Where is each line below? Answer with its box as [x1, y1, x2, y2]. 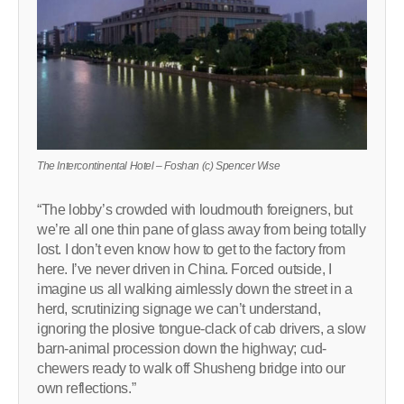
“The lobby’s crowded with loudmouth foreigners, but [37, 201, 353, 217]
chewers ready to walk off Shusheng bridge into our [37, 360, 346, 376]
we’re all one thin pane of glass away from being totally [37, 221, 366, 237]
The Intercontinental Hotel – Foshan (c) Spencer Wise [37, 159, 280, 172]
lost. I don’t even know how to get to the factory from [37, 241, 345, 257]
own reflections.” [37, 380, 136, 396]
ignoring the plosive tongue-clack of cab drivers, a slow [37, 320, 366, 336]
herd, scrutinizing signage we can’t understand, [37, 300, 321, 317]
